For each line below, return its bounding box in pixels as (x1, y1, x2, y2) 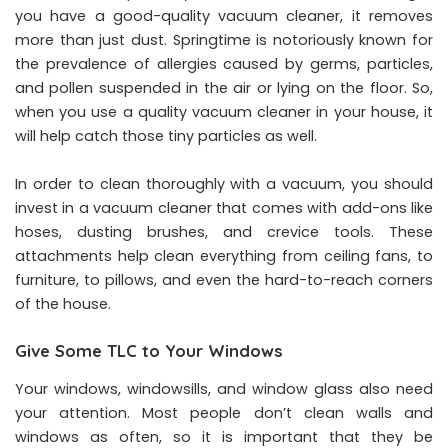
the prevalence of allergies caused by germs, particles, (15, 54, 433, 75)
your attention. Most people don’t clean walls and (15, 402, 433, 423)
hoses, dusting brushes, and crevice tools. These (15, 222, 433, 243)
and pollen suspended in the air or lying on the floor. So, (15, 78, 433, 99)
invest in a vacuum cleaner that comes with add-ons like (15, 198, 433, 219)
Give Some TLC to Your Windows (15, 340, 283, 362)
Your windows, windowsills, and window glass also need (15, 378, 433, 399)
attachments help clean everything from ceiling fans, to (15, 246, 433, 267)
